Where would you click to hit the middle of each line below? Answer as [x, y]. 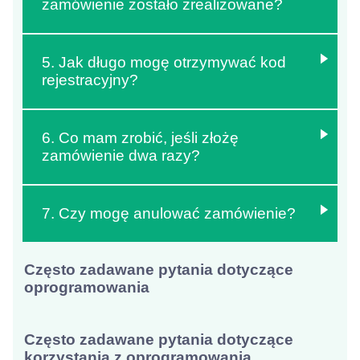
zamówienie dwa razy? [121, 156]
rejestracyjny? [90, 80]
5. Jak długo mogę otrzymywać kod [164, 63]
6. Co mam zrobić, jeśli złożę [140, 138]
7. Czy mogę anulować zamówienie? [168, 214]
